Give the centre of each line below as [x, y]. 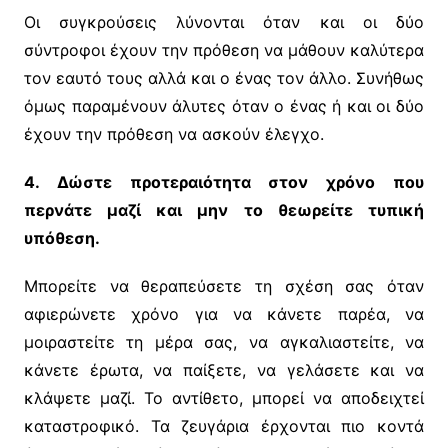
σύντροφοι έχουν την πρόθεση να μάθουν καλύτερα [224, 50]
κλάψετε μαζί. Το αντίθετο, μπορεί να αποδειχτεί [224, 398]
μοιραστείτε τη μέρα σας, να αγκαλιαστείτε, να [224, 342]
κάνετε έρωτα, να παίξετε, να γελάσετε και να [224, 370]
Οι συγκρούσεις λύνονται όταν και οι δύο [224, 22]
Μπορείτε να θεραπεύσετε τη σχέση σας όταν [224, 286]
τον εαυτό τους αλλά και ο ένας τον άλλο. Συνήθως [224, 78]
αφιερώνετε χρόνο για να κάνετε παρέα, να [224, 314]
